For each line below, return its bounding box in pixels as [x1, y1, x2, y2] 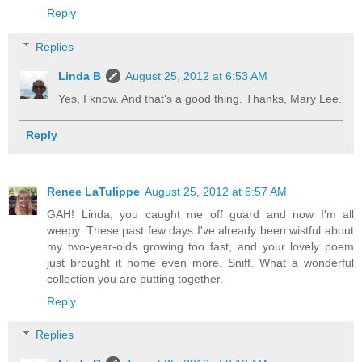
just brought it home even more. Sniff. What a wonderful [47, 255, 354, 269]
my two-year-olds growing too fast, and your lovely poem [47, 239, 354, 253]
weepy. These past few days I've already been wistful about [47, 223, 354, 237]
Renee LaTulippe [47, 184, 140, 198]
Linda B [58, 69, 102, 82]
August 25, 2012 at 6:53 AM [125, 69, 268, 82]
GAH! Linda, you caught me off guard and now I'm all [47, 207, 354, 221]
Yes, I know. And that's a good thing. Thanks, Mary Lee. [58, 91, 343, 105]
